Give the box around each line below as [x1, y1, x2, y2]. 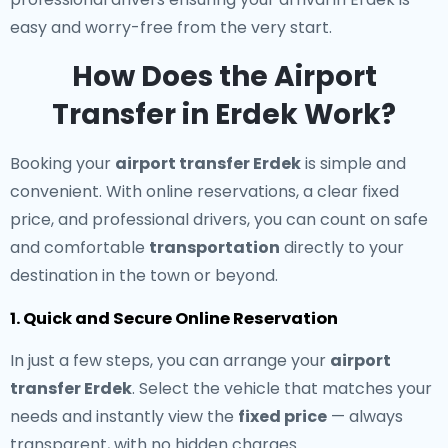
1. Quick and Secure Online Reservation [10, 307, 338, 330]
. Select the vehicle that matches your [132, 377, 432, 400]
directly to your [280, 236, 404, 259]
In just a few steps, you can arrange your [10, 349, 330, 372]
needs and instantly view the [10, 405, 238, 428]
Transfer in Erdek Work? [52, 95, 396, 134]
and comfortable [10, 236, 149, 259]
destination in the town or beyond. [10, 264, 278, 287]
